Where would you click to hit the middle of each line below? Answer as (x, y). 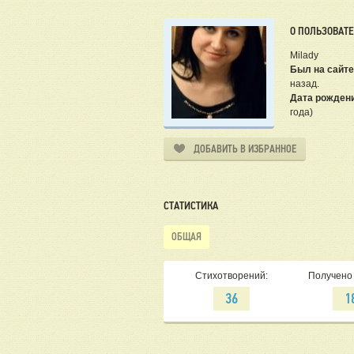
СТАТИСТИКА (191, 206)
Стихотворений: (231, 276)
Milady (304, 56)
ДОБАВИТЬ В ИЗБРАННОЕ (245, 149)
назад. (305, 84)
